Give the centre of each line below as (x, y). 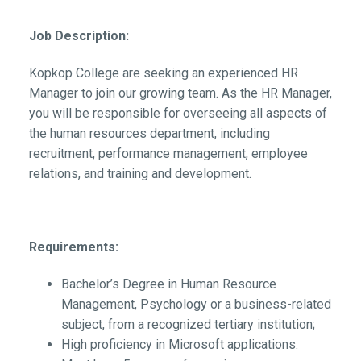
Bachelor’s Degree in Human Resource (168, 284)
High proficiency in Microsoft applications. (179, 344)
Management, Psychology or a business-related (196, 304)
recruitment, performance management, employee (168, 153)
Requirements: (73, 247)
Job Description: (79, 35)
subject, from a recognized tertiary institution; (188, 324)
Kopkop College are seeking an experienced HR (163, 73)
